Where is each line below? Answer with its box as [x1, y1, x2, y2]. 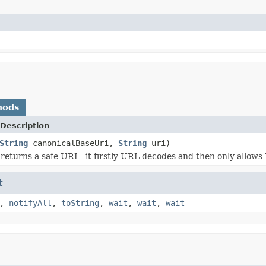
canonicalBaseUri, [28, 138, 118, 148]
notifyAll [9, 198, 52, 208]
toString [61, 198, 99, 208]
